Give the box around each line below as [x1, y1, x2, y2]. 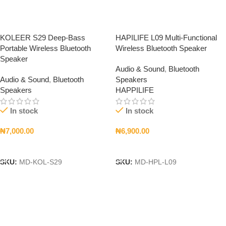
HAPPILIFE [116, 85, 154, 94]
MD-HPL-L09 [135, 158, 177, 166]
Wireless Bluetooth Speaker [116, 43, 207, 52]
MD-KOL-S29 [19, 158, 62, 166]
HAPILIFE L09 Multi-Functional [116, 33, 217, 42]
